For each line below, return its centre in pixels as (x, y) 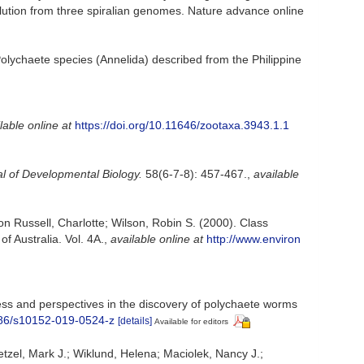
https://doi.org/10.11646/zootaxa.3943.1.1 (182, 125)
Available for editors (191, 321)
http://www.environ (253, 238)
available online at (157, 238)
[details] (135, 321)
